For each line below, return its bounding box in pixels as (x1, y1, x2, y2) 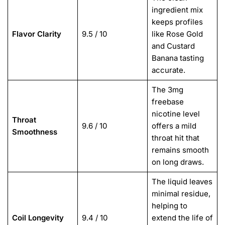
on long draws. (151, 157, 204, 167)
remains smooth (151, 145, 209, 155)
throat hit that (151, 133, 199, 143)
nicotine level (151, 109, 200, 119)
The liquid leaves (151, 177, 212, 187)
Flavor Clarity (12, 29, 61, 39)
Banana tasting (151, 53, 204, 63)
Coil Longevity (12, 213, 64, 223)
